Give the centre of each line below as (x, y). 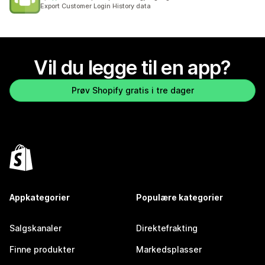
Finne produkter (42, 250)
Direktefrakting (167, 228)
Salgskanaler (35, 228)
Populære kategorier (180, 198)
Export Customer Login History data (96, 6)
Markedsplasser (169, 250)
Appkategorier (40, 198)
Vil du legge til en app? (132, 68)
